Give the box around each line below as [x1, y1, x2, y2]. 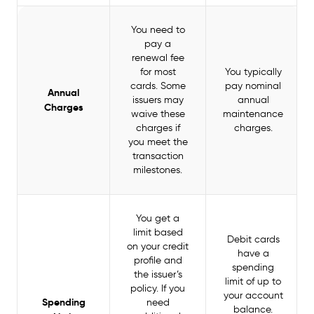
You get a [136, 212, 179, 224]
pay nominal [225, 80, 281, 92]
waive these [130, 108, 185, 120]
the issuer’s [133, 268, 182, 280]
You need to [130, 24, 185, 36]
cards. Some [130, 80, 186, 92]
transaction [132, 150, 184, 162]
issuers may [132, 94, 184, 106]
